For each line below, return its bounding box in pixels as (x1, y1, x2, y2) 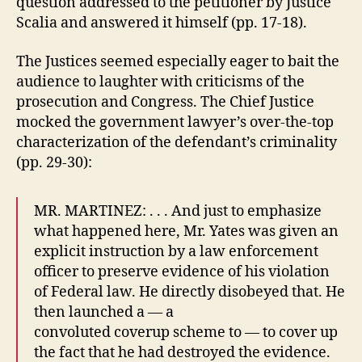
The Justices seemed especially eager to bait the (16, 52, 339, 71)
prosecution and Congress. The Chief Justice (16, 92, 314, 112)
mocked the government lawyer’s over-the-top (16, 112, 334, 132)
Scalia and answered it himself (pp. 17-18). (16, 14, 307, 32)
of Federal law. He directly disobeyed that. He (34, 282, 345, 301)
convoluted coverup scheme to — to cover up (34, 322, 338, 342)
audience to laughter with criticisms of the (16, 72, 305, 91)
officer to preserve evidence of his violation (34, 262, 330, 281)
